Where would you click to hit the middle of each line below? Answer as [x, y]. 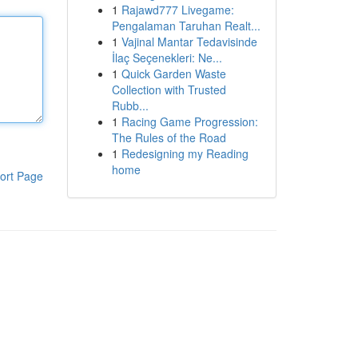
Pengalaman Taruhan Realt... [186, 26]
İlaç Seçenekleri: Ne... [167, 58]
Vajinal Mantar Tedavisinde [189, 42]
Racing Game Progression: [189, 121]
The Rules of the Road [169, 137]
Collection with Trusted [169, 89]
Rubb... [130, 105]
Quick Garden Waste [173, 74]
